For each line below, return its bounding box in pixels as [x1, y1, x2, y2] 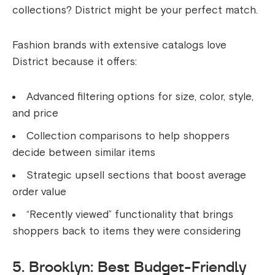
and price [12, 106, 58, 120]
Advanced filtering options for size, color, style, [26, 90, 254, 103]
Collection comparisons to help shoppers [26, 129, 230, 142]
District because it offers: [12, 55, 137, 68]
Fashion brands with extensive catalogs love [12, 38, 227, 52]
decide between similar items [12, 145, 155, 159]
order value [12, 185, 66, 198]
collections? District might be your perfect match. [12, 3, 258, 17]
